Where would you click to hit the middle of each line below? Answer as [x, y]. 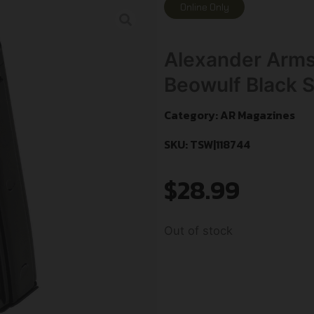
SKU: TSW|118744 [207, 145]
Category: [192, 115]
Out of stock [198, 231]
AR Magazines [258, 115]
